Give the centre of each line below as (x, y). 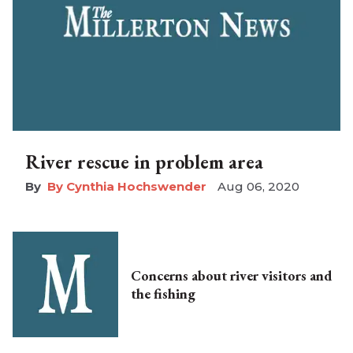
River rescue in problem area (144, 162)
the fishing (163, 294)
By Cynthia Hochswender (127, 187)
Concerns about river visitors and (231, 276)
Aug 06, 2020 (258, 187)
